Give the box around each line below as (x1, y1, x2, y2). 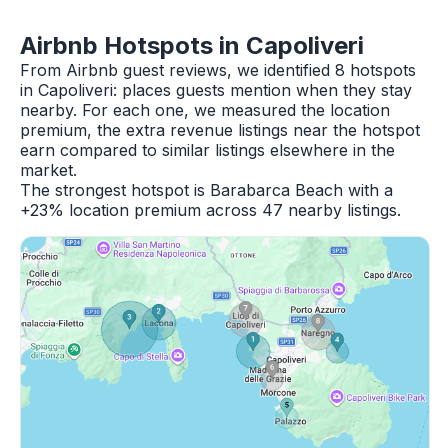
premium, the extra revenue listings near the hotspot (20, 120, 420, 140)
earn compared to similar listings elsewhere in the (20, 140, 395, 160)
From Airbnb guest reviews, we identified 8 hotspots (20, 60, 416, 80)
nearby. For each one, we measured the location (20, 100, 390, 120)
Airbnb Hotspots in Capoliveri (20, 31, 364, 60)
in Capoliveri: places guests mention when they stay (20, 80, 412, 100)
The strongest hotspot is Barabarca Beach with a (20, 180, 393, 200)
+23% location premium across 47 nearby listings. (20, 200, 401, 220)
